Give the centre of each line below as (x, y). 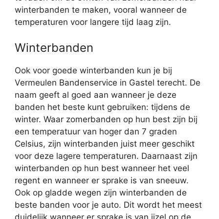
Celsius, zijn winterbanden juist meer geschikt (105, 143)
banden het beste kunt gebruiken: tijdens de (102, 107)
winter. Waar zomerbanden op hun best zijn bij (106, 119)
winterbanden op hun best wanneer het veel (102, 168)
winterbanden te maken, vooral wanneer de (101, 10)
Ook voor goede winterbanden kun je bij (93, 70)
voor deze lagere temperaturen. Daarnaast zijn (106, 156)
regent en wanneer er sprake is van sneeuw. (102, 180)
